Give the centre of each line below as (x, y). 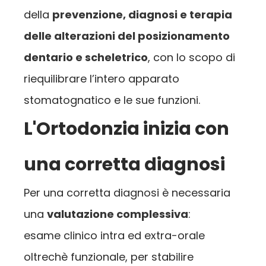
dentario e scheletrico (86, 58)
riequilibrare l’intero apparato (102, 79)
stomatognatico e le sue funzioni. (112, 100)
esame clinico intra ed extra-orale (114, 236)
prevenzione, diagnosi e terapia (142, 15)
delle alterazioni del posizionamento (127, 36)
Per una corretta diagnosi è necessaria (127, 193)
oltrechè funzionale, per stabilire (109, 257)
